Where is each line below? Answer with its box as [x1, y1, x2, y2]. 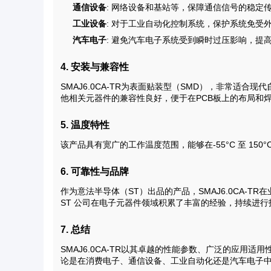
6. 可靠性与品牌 [60, 166, 129, 177]
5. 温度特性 [60, 120, 109, 130]
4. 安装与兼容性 [60, 62, 129, 72]
